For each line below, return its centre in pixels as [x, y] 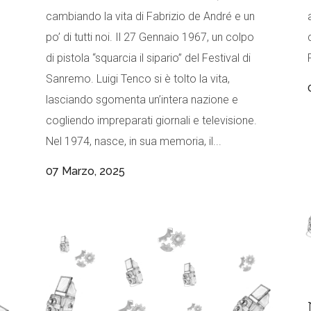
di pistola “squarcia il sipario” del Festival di [148, 58]
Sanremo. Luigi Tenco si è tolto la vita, [138, 79]
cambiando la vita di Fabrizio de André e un [150, 17]
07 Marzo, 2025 [85, 171]
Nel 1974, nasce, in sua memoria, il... [134, 142]
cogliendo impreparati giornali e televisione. [151, 121]
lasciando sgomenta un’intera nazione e [142, 100]
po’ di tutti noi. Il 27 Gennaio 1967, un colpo [150, 37]
